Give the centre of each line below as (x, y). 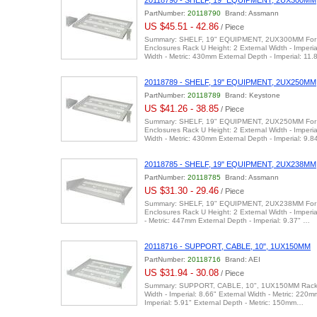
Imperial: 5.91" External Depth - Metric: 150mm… (224, 302)
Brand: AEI (241, 259)
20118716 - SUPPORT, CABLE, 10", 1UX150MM (227, 246)
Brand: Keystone (250, 95)
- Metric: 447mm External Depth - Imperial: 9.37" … (227, 220)
